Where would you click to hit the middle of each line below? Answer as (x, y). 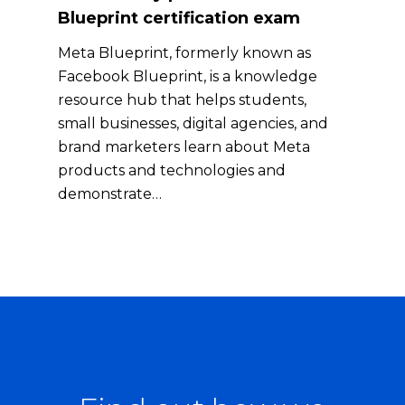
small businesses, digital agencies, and (193, 124)
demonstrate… (110, 194)
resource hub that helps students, (183, 100)
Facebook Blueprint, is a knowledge (188, 77)
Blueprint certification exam (179, 19)
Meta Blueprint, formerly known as (185, 53)
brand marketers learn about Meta (184, 147)
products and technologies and (172, 171)
